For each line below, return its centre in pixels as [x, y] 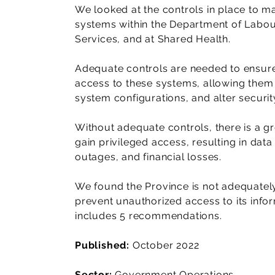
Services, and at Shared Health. [153, 39]
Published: [103, 245]
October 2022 [165, 245]
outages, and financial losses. [149, 157]
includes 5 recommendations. [149, 216]
